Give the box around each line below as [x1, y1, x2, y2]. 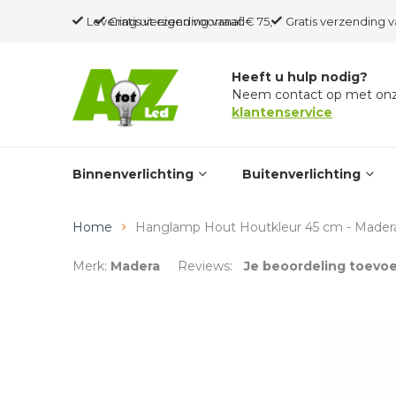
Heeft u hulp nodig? [232, 69, 368, 85]
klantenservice [232, 104, 332, 120]
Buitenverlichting [242, 166, 361, 182]
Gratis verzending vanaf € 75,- [109, 14, 277, 28]
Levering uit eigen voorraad [87, 14, 245, 28]
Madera [110, 258, 160, 274]
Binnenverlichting [72, 166, 194, 182]
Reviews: [178, 258, 236, 274]
